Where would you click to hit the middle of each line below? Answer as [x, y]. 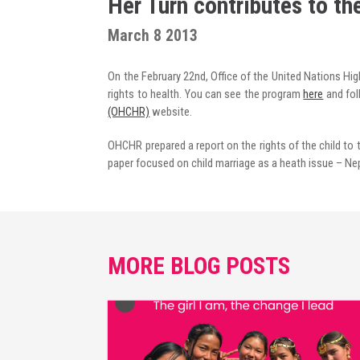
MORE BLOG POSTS [199, 266]
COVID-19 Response [80, 70]
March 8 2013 [153, 36]
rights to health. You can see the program [206, 94]
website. [171, 111]
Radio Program [61, 29]
